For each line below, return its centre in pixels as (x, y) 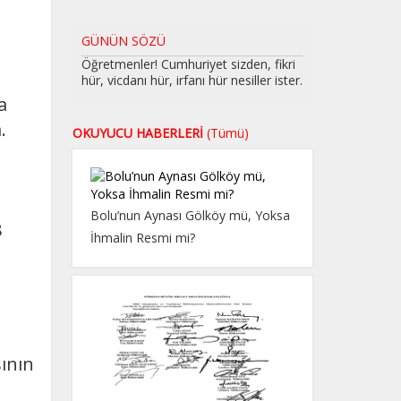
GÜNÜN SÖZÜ (123, 41)
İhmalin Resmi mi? (142, 238)
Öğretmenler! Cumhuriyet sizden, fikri (188, 64)
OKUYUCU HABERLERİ (139, 133)
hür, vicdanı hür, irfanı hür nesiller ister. (192, 81)
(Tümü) (227, 133)
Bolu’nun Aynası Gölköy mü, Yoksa (190, 216)
